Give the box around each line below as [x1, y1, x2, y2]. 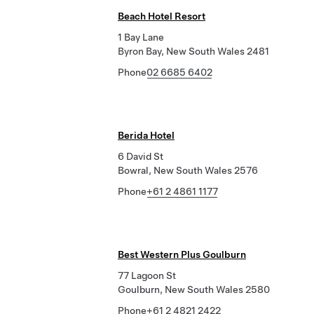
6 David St [118, 151, 163, 162]
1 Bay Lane [118, 32, 164, 43]
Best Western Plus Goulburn [118, 249, 246, 260]
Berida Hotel [118, 130, 175, 141]
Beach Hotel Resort [118, 11, 205, 22]
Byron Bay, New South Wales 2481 [118, 46, 269, 57]
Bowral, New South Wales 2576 [118, 165, 258, 176]
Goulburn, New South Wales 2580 [118, 284, 270, 295]
